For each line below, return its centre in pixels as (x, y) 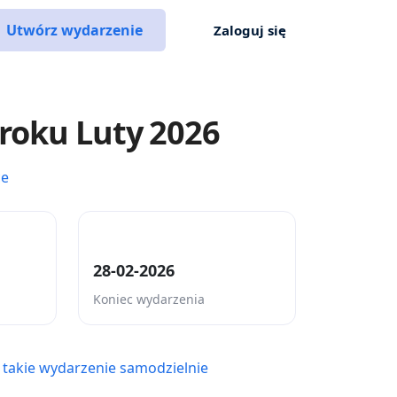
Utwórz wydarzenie (75, 30)
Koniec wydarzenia (149, 300)
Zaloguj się (250, 30)
